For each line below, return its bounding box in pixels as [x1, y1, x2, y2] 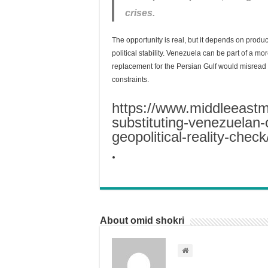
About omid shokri [100, 215, 184, 226]
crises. [125, 8, 157, 18]
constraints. [112, 75, 149, 84]
